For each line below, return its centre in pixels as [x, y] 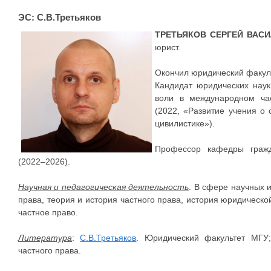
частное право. [48, 212]
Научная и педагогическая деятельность [104, 187]
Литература [45, 238]
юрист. [168, 47]
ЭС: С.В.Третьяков [60, 17]
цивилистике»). [185, 123]
